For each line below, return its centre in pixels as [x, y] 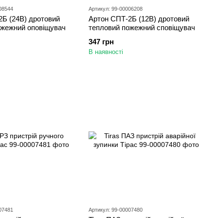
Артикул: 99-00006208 [116, 9]
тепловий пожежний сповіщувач [142, 27]
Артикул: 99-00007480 [116, 210]
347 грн [101, 42]
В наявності [106, 52]
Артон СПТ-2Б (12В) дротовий [139, 19]
